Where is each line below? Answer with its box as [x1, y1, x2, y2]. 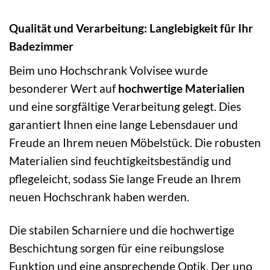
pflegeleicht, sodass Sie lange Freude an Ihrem [9, 172, 241, 186]
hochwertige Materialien [118, 81, 245, 96]
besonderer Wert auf [9, 81, 118, 96]
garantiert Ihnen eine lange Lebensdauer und [9, 118, 238, 132]
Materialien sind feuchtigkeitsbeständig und [9, 154, 231, 168]
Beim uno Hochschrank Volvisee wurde [9, 63, 208, 78]
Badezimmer [9, 39, 74, 54]
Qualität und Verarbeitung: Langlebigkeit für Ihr [9, 21, 253, 36]
